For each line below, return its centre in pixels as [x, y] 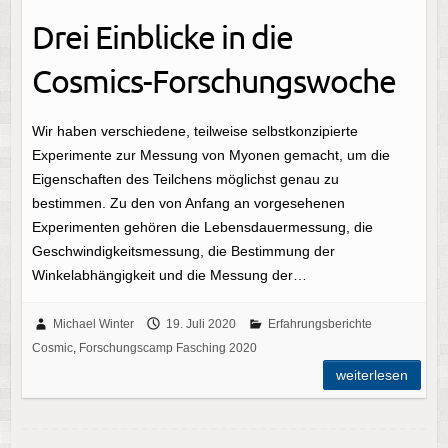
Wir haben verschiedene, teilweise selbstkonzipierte [194, 131]
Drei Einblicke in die [162, 36]
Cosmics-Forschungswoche [213, 80]
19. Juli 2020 [200, 324]
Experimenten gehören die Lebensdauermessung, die [202, 227]
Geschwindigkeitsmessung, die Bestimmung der [183, 251]
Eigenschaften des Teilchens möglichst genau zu [185, 179]
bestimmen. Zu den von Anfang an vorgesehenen [188, 203]
